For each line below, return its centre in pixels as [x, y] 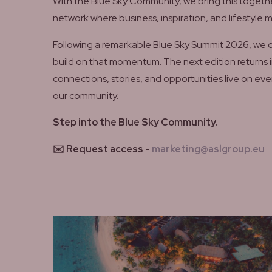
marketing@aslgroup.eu [208, 149]
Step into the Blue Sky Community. [135, 122]
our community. [86, 96]
